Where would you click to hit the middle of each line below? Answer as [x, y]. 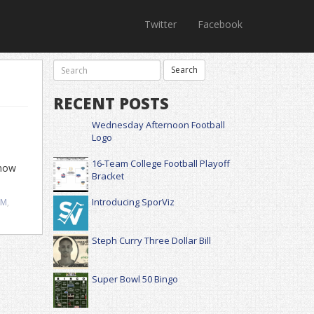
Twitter [161, 24]
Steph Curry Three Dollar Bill [151, 240]
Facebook [220, 24]
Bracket [108, 176]
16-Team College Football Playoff [161, 163]
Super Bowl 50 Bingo [135, 279]
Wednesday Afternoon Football [158, 125]
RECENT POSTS [111, 103]
